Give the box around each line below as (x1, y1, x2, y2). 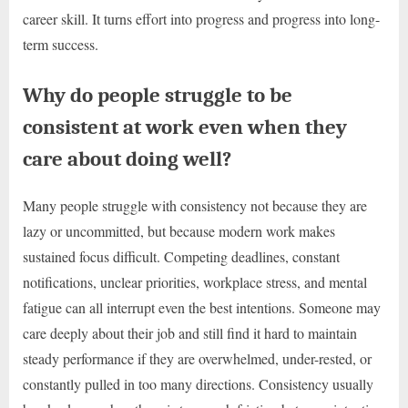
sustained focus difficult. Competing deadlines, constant (23, 247, 340, 267)
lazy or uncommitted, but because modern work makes (23, 221, 335, 241)
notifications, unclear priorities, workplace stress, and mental (23, 272, 367, 292)
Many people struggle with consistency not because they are (23, 196, 367, 216)
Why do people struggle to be (23, 82, 292, 107)
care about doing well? (23, 146, 231, 171)
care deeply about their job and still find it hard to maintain (23, 323, 357, 343)
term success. (23, 34, 98, 54)
